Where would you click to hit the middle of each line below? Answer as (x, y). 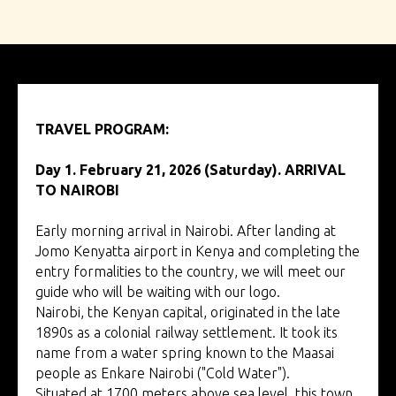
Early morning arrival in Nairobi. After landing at (186, 230)
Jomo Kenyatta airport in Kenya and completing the (198, 251)
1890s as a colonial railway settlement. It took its (187, 332)
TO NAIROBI (77, 190)
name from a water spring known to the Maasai (185, 352)
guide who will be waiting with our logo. (158, 291)
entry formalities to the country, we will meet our (190, 271)
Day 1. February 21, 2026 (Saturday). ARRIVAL (190, 169)
